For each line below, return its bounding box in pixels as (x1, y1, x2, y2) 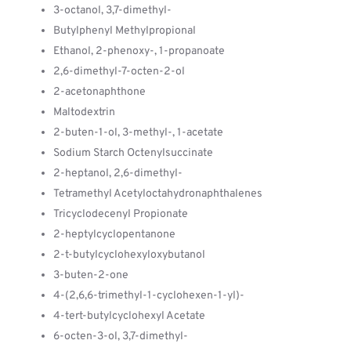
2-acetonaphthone (53, 85, 146, 99)
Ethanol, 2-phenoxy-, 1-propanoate (53, 45, 225, 58)
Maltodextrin (53, 106, 115, 119)
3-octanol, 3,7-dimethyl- (53, 4, 172, 17)
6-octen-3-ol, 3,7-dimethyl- (53, 330, 188, 343)
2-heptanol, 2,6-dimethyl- (53, 167, 183, 180)
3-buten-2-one (53, 269, 128, 282)
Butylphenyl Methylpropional (53, 24, 196, 38)
